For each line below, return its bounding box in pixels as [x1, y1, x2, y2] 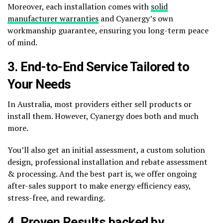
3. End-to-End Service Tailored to [7, 59, 190, 74]
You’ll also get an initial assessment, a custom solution [7, 144, 205, 155]
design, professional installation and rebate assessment [7, 156, 208, 167]
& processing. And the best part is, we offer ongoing [7, 168, 197, 179]
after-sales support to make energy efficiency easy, [7, 180, 191, 191]
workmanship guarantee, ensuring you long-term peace [7, 24, 209, 36]
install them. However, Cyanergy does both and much [7, 110, 199, 121]
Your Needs [7, 76, 71, 92]
